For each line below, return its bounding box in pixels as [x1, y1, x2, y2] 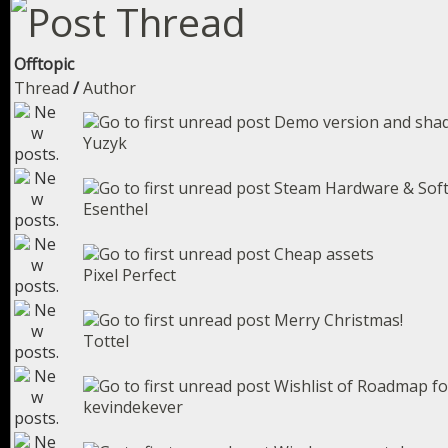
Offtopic [14, 53, 74, 75]
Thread [14, 77, 69, 99]
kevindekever [83, 396, 183, 418]
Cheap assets [274, 243, 374, 265]
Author [83, 77, 136, 99]
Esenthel [83, 198, 148, 220]
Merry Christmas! [274, 309, 403, 331]
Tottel [83, 330, 129, 352]
